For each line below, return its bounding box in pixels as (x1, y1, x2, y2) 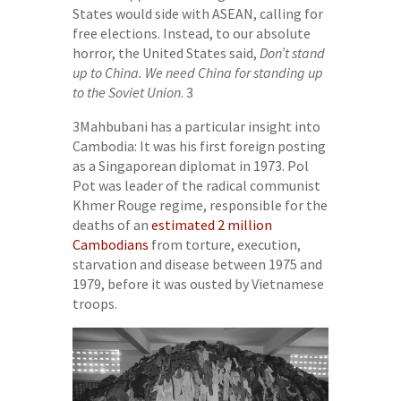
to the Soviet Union (72, 82, 181, 101)
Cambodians (72, 235, 149, 253)
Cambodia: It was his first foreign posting (72, 136, 326, 155)
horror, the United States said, (72, 43, 260, 62)
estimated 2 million (150, 215, 272, 234)
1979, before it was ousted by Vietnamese (72, 274, 324, 293)
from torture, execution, (148, 235, 301, 253)
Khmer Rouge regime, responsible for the (72, 195, 328, 214)
